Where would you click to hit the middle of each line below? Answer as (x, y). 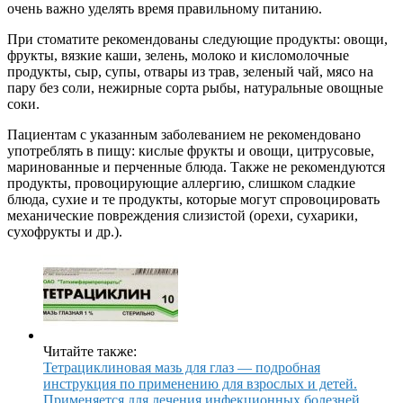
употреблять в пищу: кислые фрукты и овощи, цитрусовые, (191, 151)
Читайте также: (90, 352)
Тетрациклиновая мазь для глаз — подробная (182, 368)
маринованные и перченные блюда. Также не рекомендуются (196, 167)
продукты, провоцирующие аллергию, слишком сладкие (181, 184)
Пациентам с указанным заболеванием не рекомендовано (184, 135)
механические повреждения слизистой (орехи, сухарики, (183, 216)
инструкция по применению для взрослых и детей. (200, 384)
